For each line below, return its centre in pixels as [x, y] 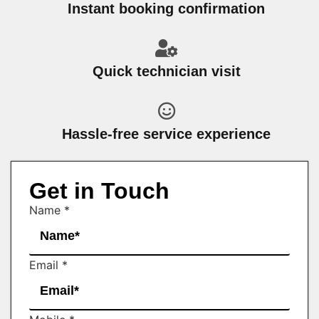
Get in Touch [99, 190]
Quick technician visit [166, 71]
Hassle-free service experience [167, 134]
